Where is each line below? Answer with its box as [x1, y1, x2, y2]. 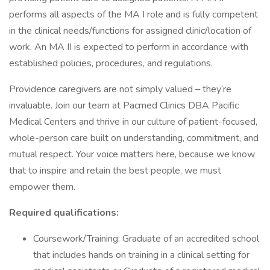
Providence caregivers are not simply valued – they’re [9, 83, 231, 96]
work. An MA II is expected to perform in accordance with [9, 40, 248, 54]
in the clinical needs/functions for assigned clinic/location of [9, 24, 251, 37]
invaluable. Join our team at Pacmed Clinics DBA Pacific [9, 99, 239, 112]
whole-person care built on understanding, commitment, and [9, 131, 259, 145]
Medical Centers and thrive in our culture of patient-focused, [9, 115, 257, 128]
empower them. [9, 180, 75, 193]
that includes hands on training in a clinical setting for [33, 248, 250, 262]
